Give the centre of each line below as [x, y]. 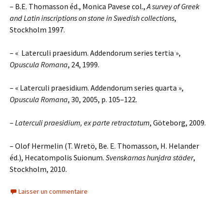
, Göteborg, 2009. [178, 123]
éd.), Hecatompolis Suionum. [58, 157]
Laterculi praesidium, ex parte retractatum [82, 123]
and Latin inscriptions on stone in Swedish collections [92, 18]
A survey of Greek [173, 6]
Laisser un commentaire [53, 191]
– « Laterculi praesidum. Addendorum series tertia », [95, 53]
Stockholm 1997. [37, 30]
